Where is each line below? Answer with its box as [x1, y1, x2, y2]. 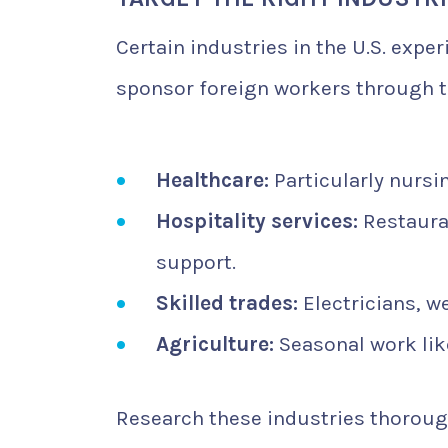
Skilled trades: [156, 291, 298, 316]
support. [156, 250, 236, 275]
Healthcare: [156, 168, 269, 193]
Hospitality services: [156, 209, 358, 234]
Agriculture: [156, 332, 274, 357]
